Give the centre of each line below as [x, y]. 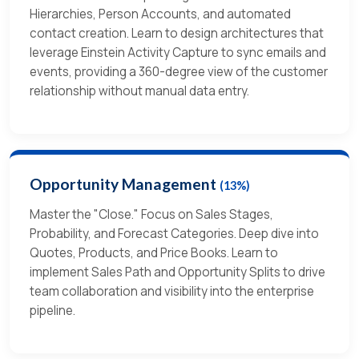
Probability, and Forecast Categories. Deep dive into [174, 234]
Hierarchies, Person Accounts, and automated [160, 14]
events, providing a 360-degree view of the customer [179, 72]
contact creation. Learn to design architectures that [177, 34]
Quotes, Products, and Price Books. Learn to [154, 253]
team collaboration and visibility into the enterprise [172, 292]
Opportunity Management [125, 184]
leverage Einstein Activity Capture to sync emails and [178, 53]
